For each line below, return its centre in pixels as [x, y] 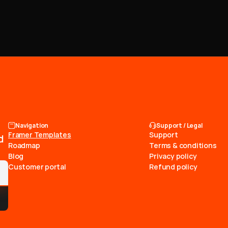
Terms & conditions [183, 145]
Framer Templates [40, 135]
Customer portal [37, 167]
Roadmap [24, 145]
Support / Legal [179, 125]
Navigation [32, 125]
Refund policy [173, 167]
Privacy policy [173, 156]
